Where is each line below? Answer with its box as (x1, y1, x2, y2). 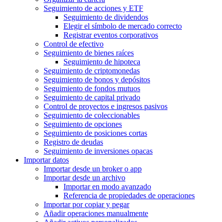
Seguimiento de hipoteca (63, 57, 140, 66)
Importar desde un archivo (44, 173, 125, 182)
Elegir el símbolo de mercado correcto (63, 22, 182, 31)
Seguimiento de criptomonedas (44, 66, 140, 75)
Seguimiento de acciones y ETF (44, 4, 143, 13)
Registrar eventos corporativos (63, 31, 158, 40)
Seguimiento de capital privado (44, 93, 140, 102)
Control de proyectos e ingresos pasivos (44, 102, 167, 111)
